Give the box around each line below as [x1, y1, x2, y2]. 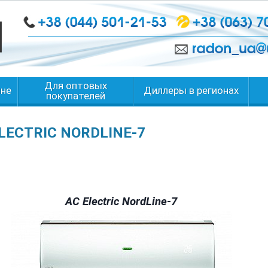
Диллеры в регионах [144, 84, 239, 96]
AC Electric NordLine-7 [65, 195, 177, 208]
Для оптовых [44, 80, 107, 92]
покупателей [46, 90, 105, 102]
